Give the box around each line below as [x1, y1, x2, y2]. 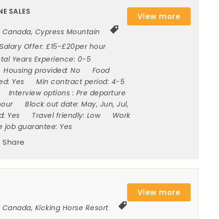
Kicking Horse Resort [35, 203, 109, 213]
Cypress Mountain [35, 27, 100, 37]
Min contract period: [36, 77, 111, 87]
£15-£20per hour [46, 42, 109, 52]
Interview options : [8, 88, 76, 98]
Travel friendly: [32, 110, 87, 121]
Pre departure [76, 88, 126, 98]
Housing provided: [3, 66, 71, 76]
